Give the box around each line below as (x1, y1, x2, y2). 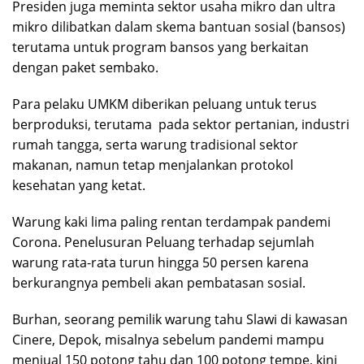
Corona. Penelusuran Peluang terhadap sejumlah (12, 233, 314, 252)
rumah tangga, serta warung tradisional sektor (12, 136, 298, 154)
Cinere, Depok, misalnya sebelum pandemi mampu (12, 331, 324, 349)
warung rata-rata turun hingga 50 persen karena (12, 253, 309, 272)
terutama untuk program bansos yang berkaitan (12, 38, 309, 57)
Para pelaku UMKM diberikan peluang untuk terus (12, 95, 317, 114)
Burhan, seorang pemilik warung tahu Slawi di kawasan (12, 310, 348, 329)
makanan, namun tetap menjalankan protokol (12, 156, 293, 175)
